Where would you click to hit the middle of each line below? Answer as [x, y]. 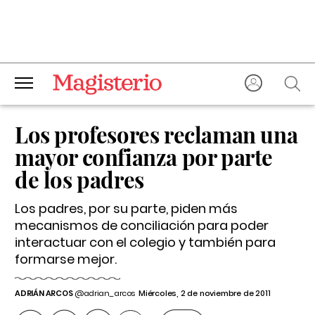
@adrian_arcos [104, 293]
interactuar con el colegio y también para [145, 242]
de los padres [79, 179]
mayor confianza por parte [144, 157]
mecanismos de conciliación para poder [142, 225]
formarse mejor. [66, 259]
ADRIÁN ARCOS [44, 293]
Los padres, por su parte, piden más [126, 208]
